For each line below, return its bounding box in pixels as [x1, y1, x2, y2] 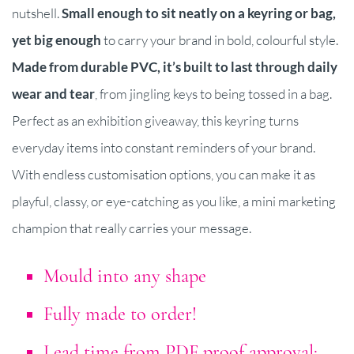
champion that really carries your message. [12, 219, 251, 236]
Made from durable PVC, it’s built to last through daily [12, 58, 337, 75]
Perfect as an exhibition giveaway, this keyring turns [12, 111, 299, 129]
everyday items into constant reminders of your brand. [12, 138, 315, 156]
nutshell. [12, 4, 62, 21]
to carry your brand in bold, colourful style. [101, 31, 338, 48]
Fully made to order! [43, 302, 197, 326]
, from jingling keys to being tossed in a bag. [95, 85, 332, 102]
